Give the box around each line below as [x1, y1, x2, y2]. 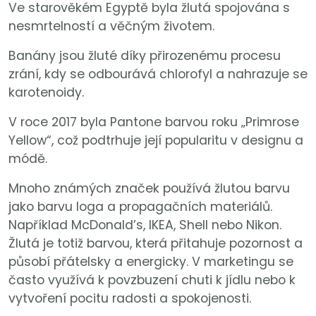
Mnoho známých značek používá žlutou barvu [8, 179, 290, 197]
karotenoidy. [8, 83, 84, 101]
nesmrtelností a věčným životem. [8, 17, 214, 35]
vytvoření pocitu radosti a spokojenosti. [8, 289, 251, 307]
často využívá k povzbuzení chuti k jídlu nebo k [8, 271, 296, 288]
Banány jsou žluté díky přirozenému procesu [8, 47, 281, 64]
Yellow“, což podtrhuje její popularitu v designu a [8, 131, 303, 149]
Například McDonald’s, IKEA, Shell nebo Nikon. [8, 216, 281, 233]
